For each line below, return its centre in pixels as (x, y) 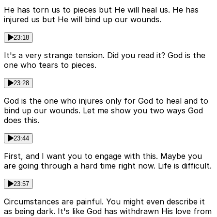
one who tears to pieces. (50, 65)
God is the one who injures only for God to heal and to (106, 101)
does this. (22, 120)
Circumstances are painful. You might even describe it (104, 201)
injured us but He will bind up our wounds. (83, 19)
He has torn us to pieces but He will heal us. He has (101, 9)
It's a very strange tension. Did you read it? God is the (105, 55)
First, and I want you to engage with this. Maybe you (103, 156)
